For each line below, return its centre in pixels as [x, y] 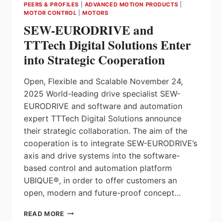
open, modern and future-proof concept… [102, 193]
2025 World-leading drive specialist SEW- [102, 93]
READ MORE [44, 214]
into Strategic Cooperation [94, 59]
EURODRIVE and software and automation [103, 106]
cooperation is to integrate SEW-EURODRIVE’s [111, 143]
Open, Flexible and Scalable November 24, [103, 81]
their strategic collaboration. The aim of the [106, 131]
